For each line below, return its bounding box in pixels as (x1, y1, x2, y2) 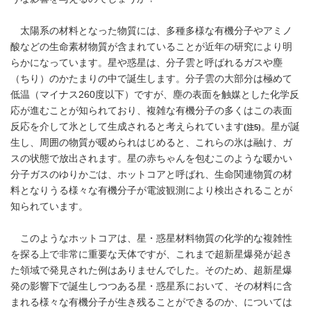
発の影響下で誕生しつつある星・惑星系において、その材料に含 (10, 281, 292, 292)
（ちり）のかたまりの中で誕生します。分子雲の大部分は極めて (10, 74, 292, 84)
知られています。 (10, 201, 88, 212)
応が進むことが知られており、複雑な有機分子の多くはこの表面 (10, 106, 292, 116)
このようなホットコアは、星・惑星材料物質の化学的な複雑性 (10, 233, 292, 244)
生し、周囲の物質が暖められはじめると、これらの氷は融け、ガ (10, 137, 292, 148)
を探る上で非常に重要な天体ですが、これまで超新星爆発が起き (10, 249, 292, 260)
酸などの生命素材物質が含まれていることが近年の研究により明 (10, 42, 292, 52)
